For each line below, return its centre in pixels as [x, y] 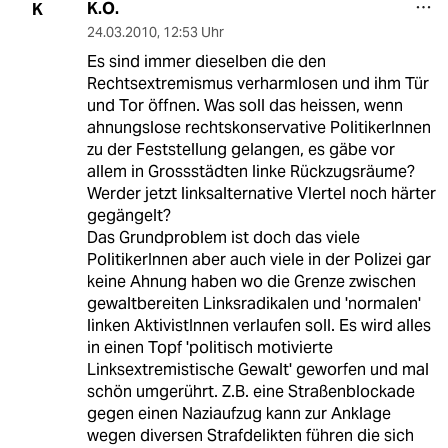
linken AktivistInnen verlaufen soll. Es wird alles [258, 326]
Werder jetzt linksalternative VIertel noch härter [261, 194]
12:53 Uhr [193, 32]
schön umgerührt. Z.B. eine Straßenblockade [250, 392]
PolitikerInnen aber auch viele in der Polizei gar [258, 260]
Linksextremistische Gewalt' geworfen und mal [257, 370]
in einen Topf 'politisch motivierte [209, 348]
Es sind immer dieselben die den [206, 62]
